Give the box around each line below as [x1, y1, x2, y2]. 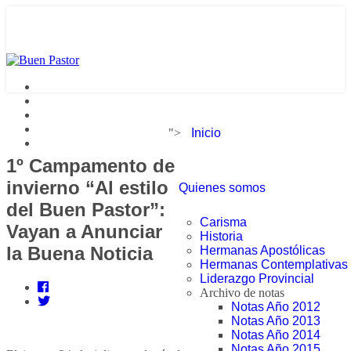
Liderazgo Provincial [200, 272, 314, 285]
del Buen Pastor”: [6, 198, 165, 220]
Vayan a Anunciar [6, 220, 162, 242]
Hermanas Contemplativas [200, 258, 348, 271]
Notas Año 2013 [231, 314, 320, 327]
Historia [200, 230, 243, 243]
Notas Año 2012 [231, 300, 320, 313]
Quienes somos [179, 181, 266, 194]
